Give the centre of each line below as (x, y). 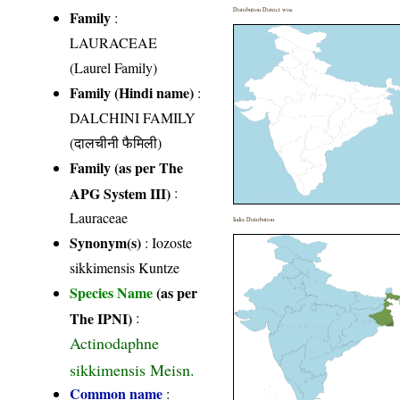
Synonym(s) (106, 243)
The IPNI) (101, 318)
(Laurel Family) (114, 68)
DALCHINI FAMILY (133, 118)
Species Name (113, 293)
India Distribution (254, 220)
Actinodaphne (115, 343)
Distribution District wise (263, 10)
